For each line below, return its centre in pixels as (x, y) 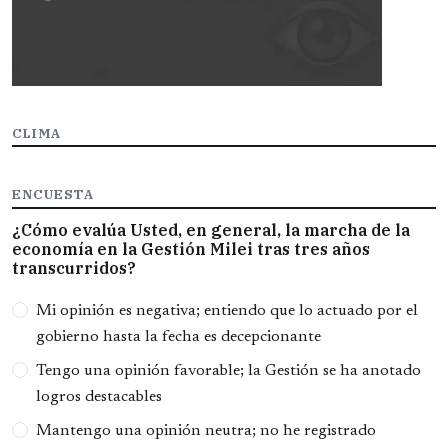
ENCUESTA (53, 195)
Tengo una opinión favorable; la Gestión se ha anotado (228, 371)
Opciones (54, 302)
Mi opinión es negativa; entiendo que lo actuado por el (227, 311)
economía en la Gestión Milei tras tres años (191, 249)
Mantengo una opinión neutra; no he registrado (206, 431)
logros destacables (99, 397)
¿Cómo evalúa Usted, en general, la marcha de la (211, 230)
